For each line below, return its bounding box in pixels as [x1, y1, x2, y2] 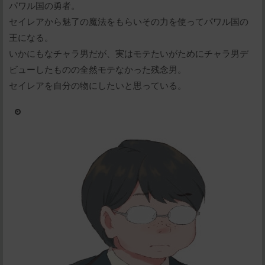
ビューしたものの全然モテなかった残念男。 [9, 63, 186, 76]
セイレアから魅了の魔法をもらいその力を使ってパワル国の [9, 15, 248, 28]
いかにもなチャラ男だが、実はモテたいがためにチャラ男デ [9, 47, 248, 60]
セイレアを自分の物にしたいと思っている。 [9, 79, 186, 92]
